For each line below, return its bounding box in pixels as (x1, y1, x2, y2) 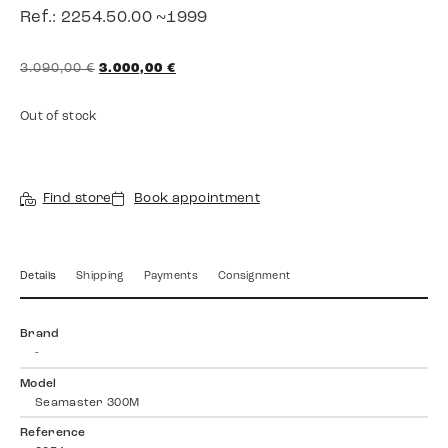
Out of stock (20, 111, 98, 124)
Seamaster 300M (35, 396, 140, 409)
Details (20, 271, 57, 283)
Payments (143, 271, 198, 283)
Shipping (76, 271, 124, 283)
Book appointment (134, 192, 260, 206)
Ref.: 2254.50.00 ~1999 (20, 9, 208, 26)
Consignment (217, 271, 291, 283)
